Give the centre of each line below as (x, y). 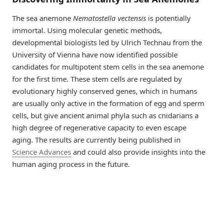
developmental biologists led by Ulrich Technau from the (107, 43)
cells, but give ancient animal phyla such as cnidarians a (105, 116)
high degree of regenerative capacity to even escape (99, 128)
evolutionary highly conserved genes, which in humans (105, 91)
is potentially (168, 18)
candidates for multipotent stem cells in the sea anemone (108, 67)
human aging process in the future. (71, 164)
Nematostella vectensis (109, 18)
